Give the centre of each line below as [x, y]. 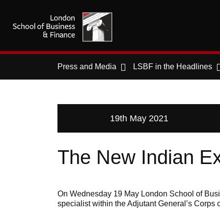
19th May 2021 [139, 118]
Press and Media [87, 67]
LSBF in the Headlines [173, 67]
